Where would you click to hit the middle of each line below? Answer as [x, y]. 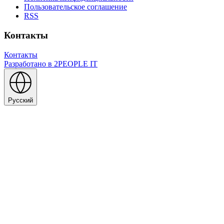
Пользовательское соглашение [75, 7]
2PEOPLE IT [75, 63]
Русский [20, 100]
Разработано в [28, 63]
